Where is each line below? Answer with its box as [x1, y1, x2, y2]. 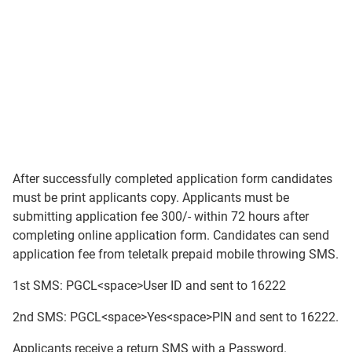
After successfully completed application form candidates [13, 171, 332, 187]
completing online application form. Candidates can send [13, 228, 329, 244]
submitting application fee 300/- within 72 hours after [13, 209, 309, 225]
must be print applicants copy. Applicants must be [13, 190, 289, 206]
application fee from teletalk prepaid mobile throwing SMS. [13, 247, 339, 262]
